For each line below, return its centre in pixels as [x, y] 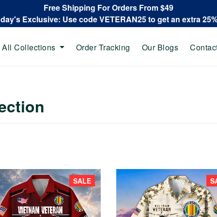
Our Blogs [160, 47]
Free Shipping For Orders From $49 [108, 8]
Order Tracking [103, 47]
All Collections [29, 47]
